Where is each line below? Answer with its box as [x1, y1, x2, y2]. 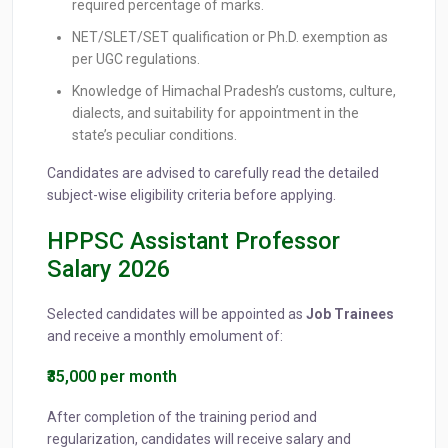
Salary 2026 [47, 255, 170, 284]
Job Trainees [306, 306, 394, 323]
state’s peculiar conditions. [72, 127, 237, 144]
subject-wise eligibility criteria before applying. [47, 187, 336, 204]
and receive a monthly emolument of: [47, 328, 283, 345]
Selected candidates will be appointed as [47, 306, 306, 323]
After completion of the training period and [47, 409, 317, 426]
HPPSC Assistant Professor [47, 227, 340, 256]
